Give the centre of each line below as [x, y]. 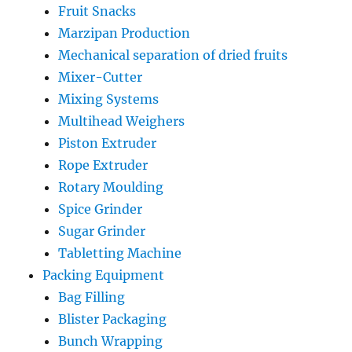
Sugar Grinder [102, 231]
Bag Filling [92, 297]
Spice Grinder [101, 209]
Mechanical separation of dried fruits [173, 55]
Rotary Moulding [111, 187]
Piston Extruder [108, 143]
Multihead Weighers [122, 121]
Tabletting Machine [120, 253]
